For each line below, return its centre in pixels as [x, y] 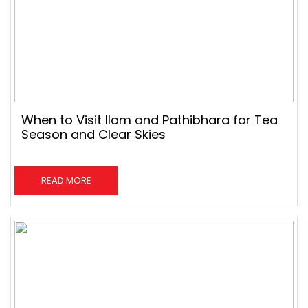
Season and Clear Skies [93, 134]
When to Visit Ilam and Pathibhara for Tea [150, 120]
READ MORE [66, 180]
